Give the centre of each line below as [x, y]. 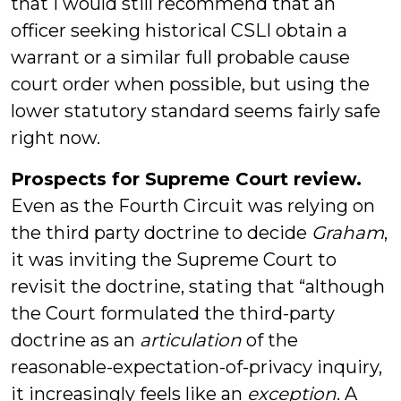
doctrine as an [75, 340]
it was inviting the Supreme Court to [174, 260]
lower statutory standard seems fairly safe [196, 111]
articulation [191, 340]
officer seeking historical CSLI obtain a [179, 30]
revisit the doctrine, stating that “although [198, 286]
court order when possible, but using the [190, 84]
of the [270, 340]
